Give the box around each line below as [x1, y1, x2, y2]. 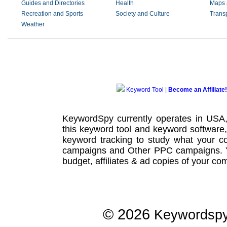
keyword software [153, 124, 225, 134]
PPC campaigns [154, 145, 220, 156]
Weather [21, 21, 45, 28]
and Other [106, 145, 154, 156]
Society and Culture [115, 10, 170, 17]
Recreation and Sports [21, 10, 83, 17]
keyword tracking [62, 134, 132, 145]
